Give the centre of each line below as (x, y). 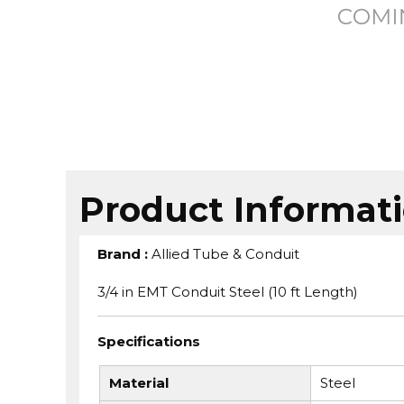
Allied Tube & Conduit (225, 254)
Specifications (148, 341)
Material (138, 383)
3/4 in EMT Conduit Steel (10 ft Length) (227, 292)
